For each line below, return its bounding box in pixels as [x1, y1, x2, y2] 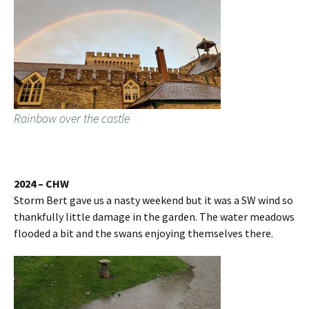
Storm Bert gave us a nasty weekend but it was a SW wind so [14, 193, 293, 208]
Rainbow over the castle [14, 110, 130, 127]
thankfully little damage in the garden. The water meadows [14, 210, 295, 224]
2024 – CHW [14, 177, 69, 191]
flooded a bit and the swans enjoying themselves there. [14, 226, 273, 241]
